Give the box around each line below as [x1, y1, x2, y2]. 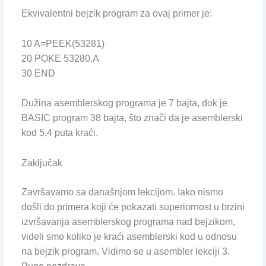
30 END [21, 68, 55, 78]
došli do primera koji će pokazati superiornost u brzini [21, 201, 245, 212]
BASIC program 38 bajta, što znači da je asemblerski [21, 113, 243, 123]
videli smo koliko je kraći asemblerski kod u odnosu [21, 231, 237, 242]
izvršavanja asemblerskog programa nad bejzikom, [21, 216, 235, 227]
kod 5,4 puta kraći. [21, 128, 98, 138]
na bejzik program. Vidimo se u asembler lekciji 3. [21, 246, 230, 256]
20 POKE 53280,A [21, 53, 99, 64]
